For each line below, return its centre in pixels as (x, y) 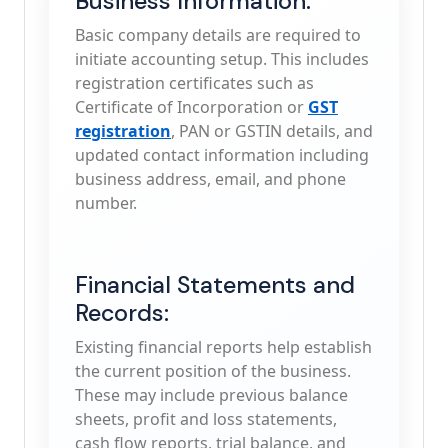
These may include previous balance (211, 395)
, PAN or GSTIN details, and (272, 131)
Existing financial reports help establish (223, 347)
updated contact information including (222, 155)
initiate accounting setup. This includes (222, 59)
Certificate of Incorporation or (191, 107)
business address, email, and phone (210, 179)
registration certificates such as (194, 83)
